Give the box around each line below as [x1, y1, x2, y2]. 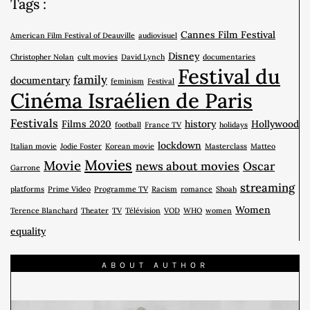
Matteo [250, 141, 275, 152]
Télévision [125, 206, 161, 216]
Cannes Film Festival [181, 28, 275, 42]
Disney [168, 50, 199, 63]
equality [10, 225, 46, 238]
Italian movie [10, 141, 57, 152]
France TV [145, 120, 181, 130]
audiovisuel [138, 30, 177, 41]
